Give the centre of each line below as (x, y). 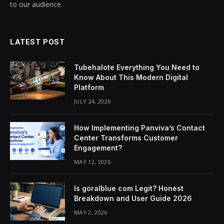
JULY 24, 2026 (92, 101)
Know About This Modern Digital (131, 77)
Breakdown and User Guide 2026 (133, 198)
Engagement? (98, 148)
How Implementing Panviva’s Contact (139, 128)
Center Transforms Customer (126, 138)
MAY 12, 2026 (92, 162)
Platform (89, 87)
